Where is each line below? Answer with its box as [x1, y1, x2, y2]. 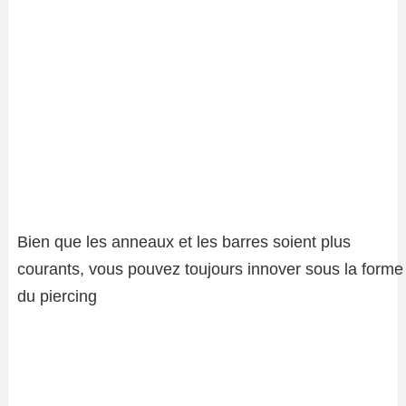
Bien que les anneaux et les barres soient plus [17, 233, 351, 251]
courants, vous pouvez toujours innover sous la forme [17, 260, 403, 278]
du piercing [17, 287, 97, 305]
